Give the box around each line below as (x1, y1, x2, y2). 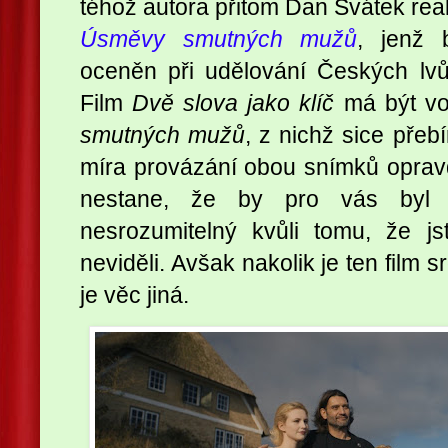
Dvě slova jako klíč (132, 89, 335, 116)
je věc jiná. (80, 281, 189, 308)
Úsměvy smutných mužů (80, 25, 358, 52)
